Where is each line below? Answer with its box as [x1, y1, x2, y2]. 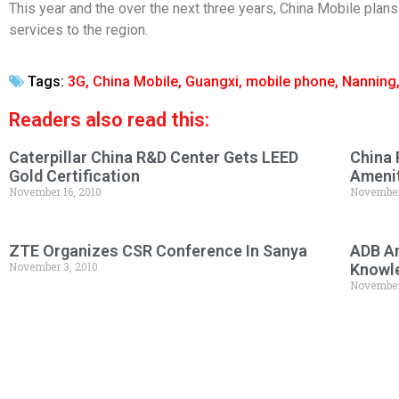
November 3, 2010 [9, 259, 98, 274]
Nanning [342, 73, 396, 91]
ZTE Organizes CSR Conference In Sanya [9, 241, 307, 261]
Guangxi [185, 73, 239, 91]
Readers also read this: [9, 109, 209, 132]
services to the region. [9, 20, 148, 38]
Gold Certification [9, 167, 140, 186]
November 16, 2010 [9, 184, 102, 199]
